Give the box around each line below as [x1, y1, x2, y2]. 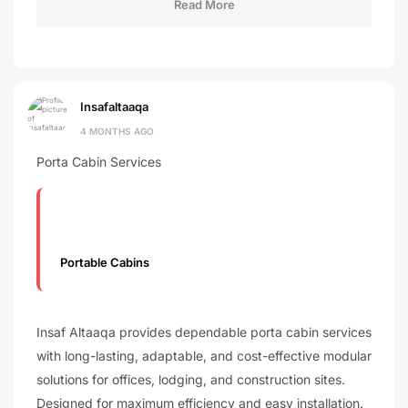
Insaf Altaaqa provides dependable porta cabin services [36, 324, 372, 340]
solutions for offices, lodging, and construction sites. [36, 372, 345, 387]
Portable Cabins [60, 254, 150, 270]
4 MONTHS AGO [80, 126, 154, 138]
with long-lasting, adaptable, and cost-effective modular [36, 348, 372, 363]
